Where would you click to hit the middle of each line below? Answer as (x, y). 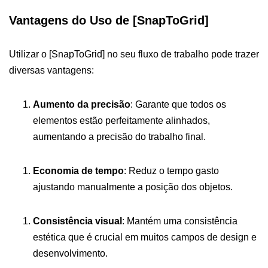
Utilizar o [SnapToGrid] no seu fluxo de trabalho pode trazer (134, 54)
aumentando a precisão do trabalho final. (119, 136)
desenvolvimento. (70, 253)
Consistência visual (77, 221)
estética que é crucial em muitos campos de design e (145, 237)
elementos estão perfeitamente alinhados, (121, 120)
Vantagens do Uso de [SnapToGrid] (109, 20)
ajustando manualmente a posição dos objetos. (133, 187)
